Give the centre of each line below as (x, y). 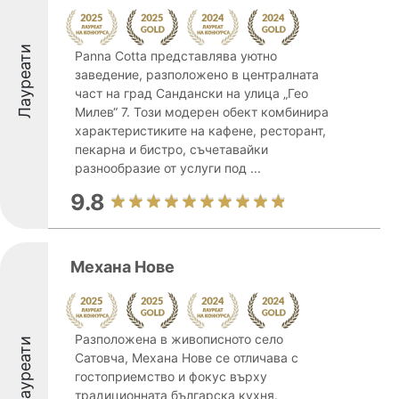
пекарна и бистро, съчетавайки (171, 149)
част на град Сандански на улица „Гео (191, 93)
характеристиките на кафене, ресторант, (200, 130)
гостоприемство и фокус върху (171, 376)
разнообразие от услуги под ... (168, 168)
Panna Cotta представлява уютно (176, 56)
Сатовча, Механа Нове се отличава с (187, 358)
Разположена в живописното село (179, 339)
